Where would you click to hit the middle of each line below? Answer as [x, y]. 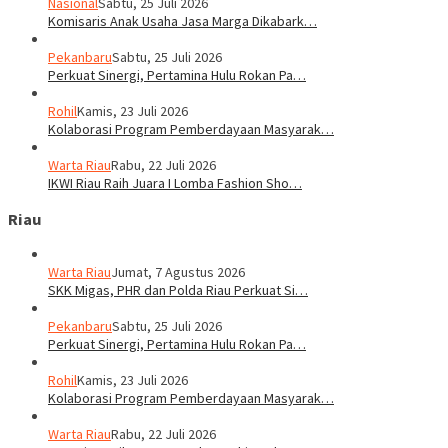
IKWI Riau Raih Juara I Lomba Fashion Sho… [175, 183]
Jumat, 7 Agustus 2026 [178, 272]
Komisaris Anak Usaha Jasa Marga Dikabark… [182, 21]
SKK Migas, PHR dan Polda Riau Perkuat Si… [178, 290]
